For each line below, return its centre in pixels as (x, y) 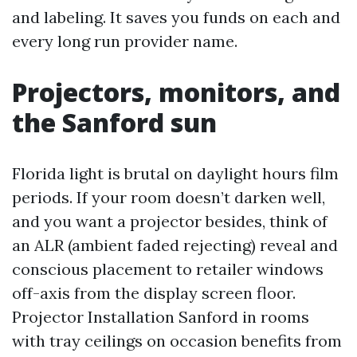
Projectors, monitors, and (176, 92)
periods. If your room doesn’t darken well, (169, 197)
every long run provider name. (125, 41)
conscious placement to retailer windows (168, 269)
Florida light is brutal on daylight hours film (175, 173)
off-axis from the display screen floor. (154, 293)
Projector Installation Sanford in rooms (161, 317)
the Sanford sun (114, 122)
